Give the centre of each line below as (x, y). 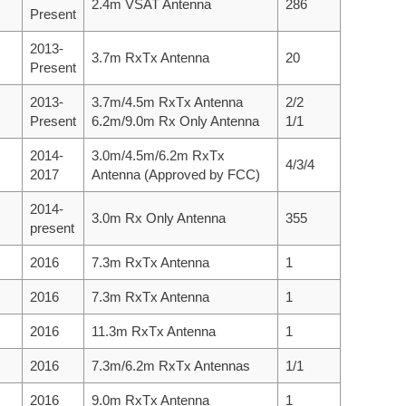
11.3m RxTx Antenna (154, 331)
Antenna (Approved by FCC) (176, 174)
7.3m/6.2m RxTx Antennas (171, 365)
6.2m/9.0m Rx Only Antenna (175, 121)
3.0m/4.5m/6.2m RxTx (158, 155)
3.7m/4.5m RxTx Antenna (167, 101)
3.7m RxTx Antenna (150, 57)
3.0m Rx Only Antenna (159, 217)
